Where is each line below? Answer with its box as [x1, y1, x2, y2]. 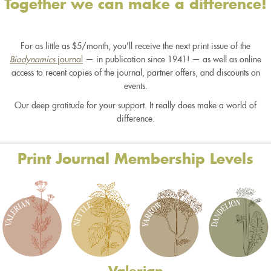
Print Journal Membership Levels [18, 152, 253, 166]
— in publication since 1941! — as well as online [83, 54, 261, 64]
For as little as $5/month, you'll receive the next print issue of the [21, 41, 250, 50]
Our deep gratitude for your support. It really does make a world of [15, 100, 256, 109]
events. [123, 81, 148, 90]
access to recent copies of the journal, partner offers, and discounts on [11, 68, 260, 77]
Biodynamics [10, 54, 55, 64]
